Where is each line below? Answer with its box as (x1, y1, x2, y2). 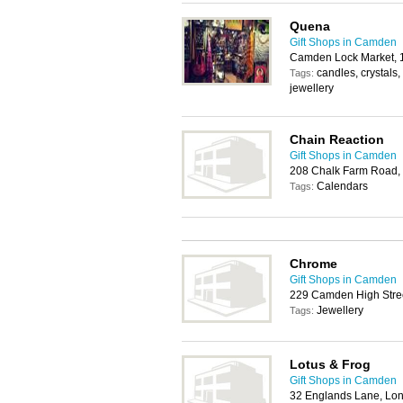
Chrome (290, 256, 337, 271)
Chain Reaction (290, 132, 384, 147)
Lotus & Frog (290, 357, 371, 372)
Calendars (317, 180, 368, 193)
